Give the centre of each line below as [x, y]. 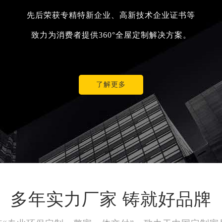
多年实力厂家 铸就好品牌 [111, 200]
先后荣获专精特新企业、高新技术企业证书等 [111, 15]
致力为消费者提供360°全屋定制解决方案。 [111, 35]
